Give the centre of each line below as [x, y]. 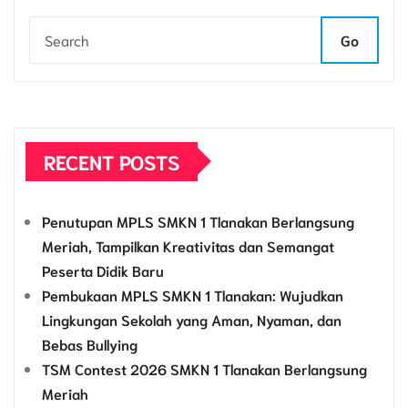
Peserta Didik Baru [103, 270]
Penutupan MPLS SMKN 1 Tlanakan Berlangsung [198, 220]
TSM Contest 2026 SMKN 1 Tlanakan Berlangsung [204, 368]
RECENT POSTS [112, 161]
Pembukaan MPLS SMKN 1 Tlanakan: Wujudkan [193, 294]
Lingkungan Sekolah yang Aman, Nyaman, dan [192, 319]
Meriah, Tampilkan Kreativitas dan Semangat [188, 245]
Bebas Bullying [90, 343]
